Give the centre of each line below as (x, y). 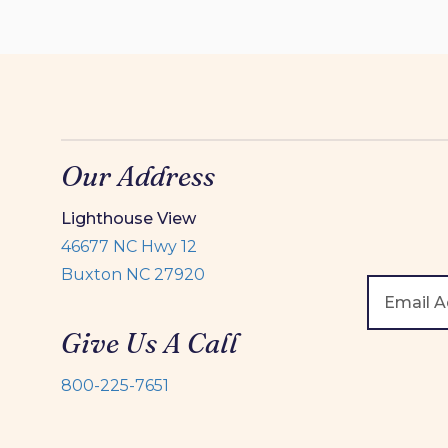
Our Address (138, 176)
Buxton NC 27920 (133, 274)
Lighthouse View (128, 218)
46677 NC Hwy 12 (129, 246)
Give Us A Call (149, 343)
